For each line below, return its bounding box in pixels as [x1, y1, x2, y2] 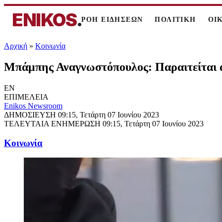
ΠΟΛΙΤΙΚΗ [155, 16, 196, 23]
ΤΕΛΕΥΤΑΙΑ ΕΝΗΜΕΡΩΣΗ [4, 119, 103, 128]
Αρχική [4, 42, 27, 50]
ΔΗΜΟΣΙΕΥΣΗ [4, 110, 58, 119]
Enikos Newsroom [4, 101, 62, 110]
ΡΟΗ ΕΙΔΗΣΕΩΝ [81, 16, 143, 23]
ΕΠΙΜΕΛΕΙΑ [4, 92, 49, 101]
